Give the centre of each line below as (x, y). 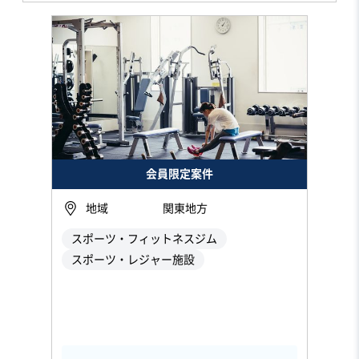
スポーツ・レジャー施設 (133, 259)
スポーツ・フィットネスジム (144, 238)
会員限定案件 (179, 173)
